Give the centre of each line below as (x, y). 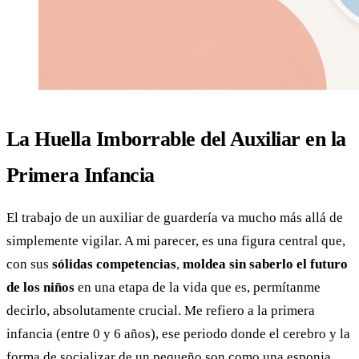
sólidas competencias (114, 264)
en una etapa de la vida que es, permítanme (198, 287)
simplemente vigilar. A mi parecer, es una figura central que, (176, 241)
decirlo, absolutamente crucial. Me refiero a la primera (161, 311)
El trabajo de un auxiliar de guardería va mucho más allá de (175, 218)
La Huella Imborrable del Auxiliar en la (176, 139)
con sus (29, 264)
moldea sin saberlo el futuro (265, 264)
